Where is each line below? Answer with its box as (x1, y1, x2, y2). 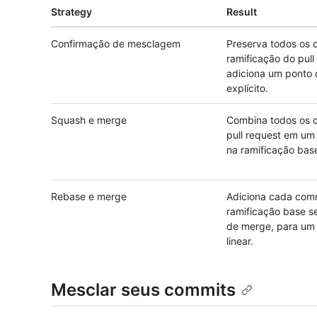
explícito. (226, 82, 268, 94)
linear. (226, 235, 253, 247)
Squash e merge (51, 114, 127, 126)
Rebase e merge (51, 190, 127, 202)
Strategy (51, 6, 92, 18)
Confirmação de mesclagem (51, 38, 180, 50)
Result (226, 6, 257, 18)
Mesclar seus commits (51, 279, 236, 300)
